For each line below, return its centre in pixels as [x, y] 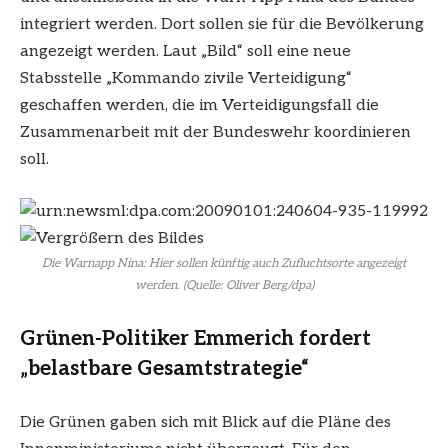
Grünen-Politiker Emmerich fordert [195, 339]
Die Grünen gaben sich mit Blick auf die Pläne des [205, 422]
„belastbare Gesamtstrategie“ [164, 369]
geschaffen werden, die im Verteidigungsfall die [199, 105]
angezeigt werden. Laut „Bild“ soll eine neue [185, 51]
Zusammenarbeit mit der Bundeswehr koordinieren [215, 132]
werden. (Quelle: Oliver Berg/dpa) [224, 286]
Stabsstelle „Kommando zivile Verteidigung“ [186, 78]
